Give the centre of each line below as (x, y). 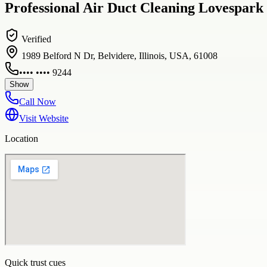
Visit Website (44, 118)
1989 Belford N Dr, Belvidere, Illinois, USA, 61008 (119, 55)
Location (21, 138)
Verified (35, 39)
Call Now (38, 101)
